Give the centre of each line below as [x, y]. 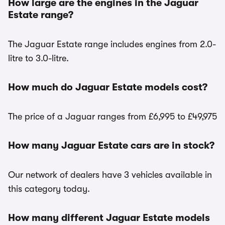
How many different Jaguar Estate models [109, 218]
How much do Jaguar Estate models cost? [108, 87]
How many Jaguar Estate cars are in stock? [111, 145]
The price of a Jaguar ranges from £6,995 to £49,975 [113, 117]
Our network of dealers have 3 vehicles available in [110, 175]
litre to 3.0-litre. [38, 58]
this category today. [49, 189]
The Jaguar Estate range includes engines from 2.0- [112, 44]
